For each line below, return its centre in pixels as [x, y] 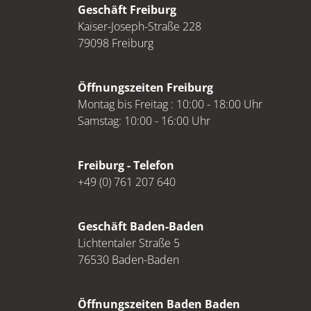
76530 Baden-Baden [128, 260]
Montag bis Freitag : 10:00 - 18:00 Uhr [170, 104]
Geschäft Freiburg [127, 10]
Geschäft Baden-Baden [141, 226]
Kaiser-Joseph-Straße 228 [140, 26]
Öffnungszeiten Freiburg [145, 87]
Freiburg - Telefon [126, 165]
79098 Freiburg [116, 43]
